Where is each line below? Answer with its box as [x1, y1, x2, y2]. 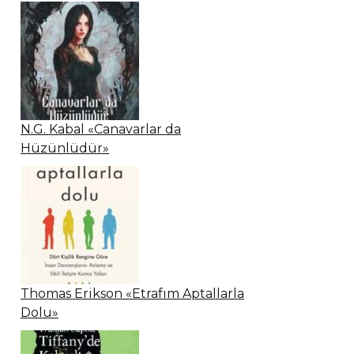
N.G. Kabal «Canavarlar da [21, 121, 181, 137]
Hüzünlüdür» [21, 140, 109, 156]
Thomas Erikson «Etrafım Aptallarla [21, 285, 244, 301]
